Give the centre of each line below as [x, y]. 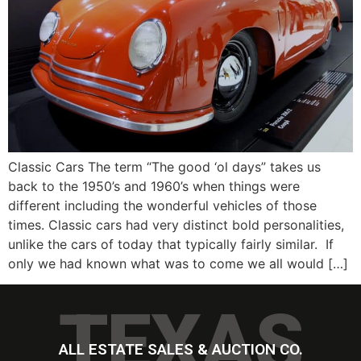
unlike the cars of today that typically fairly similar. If [171, 244]
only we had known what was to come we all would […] [178, 263]
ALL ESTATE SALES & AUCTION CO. [180, 349]
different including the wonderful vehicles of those [162, 205]
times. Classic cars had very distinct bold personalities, [176, 225]
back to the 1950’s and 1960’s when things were [154, 186]
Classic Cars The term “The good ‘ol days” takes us [164, 167]
